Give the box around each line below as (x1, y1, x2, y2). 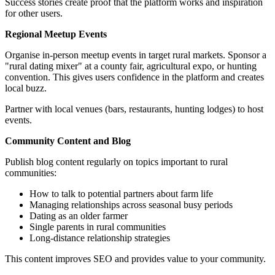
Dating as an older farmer (29, 210, 128, 221)
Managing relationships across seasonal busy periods (29, 199, 233, 210)
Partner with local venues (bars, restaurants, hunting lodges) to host (5, 103, 263, 114)
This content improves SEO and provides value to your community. (5, 253, 266, 264)
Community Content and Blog (5, 135, 131, 146)
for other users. (5, 7, 63, 18)
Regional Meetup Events (5, 28, 107, 39)
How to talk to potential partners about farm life (29, 188, 213, 199)
